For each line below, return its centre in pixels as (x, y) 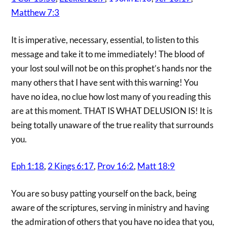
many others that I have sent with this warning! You (105, 82)
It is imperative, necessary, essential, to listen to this (105, 40)
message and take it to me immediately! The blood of (108, 54)
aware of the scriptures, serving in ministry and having (110, 207)
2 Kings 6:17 (71, 166)
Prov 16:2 (116, 166)
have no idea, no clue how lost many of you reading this (111, 96)
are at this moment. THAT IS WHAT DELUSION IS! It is (112, 110)
